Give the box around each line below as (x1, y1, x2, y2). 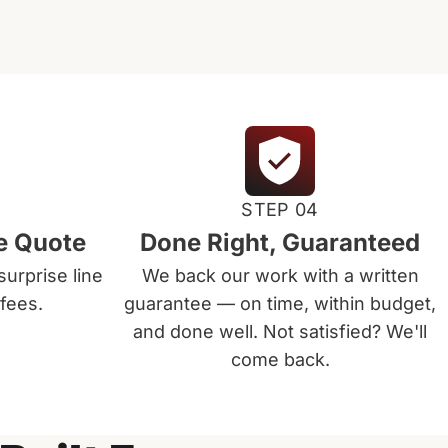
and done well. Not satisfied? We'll (133, 321, 427, 342)
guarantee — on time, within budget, (124, 293, 436, 314)
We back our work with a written (141, 265, 419, 286)
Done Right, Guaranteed (140, 228, 420, 257)
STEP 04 (241, 199, 319, 220)
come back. (230, 349, 330, 370)
